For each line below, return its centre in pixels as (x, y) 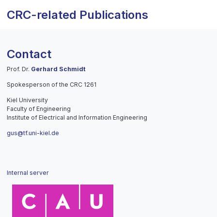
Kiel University (27, 100)
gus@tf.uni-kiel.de (33, 133)
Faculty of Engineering (39, 108)
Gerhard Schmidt (58, 69)
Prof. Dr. (19, 69)
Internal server (28, 172)
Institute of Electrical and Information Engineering (77, 117)
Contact (29, 54)
